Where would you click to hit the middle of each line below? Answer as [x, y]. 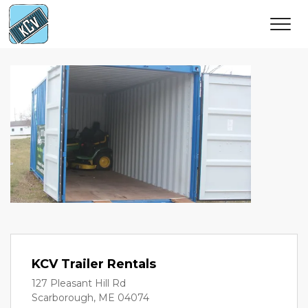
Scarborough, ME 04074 [90, 298]
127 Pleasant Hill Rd [79, 283]
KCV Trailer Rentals [94, 264]
